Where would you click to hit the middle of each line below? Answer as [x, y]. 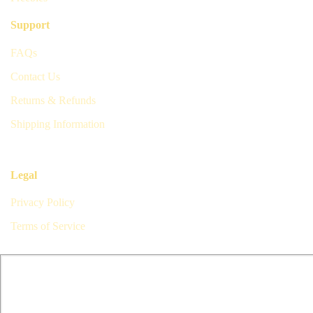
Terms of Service [48, 226]
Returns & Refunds [53, 100]
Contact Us [35, 76]
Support [30, 25]
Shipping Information [58, 124]
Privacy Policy [43, 203]
